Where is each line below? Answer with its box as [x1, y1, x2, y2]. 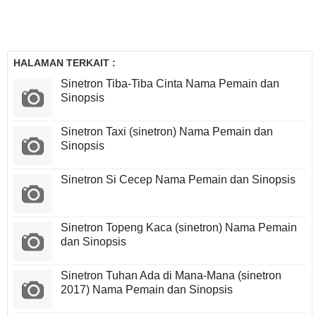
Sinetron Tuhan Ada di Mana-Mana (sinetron [61, 269, 281, 282]
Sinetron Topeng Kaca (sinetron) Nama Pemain [61, 221, 297, 234]
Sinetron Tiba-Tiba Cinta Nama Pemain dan [61, 78, 279, 90]
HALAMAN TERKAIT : [13, 57, 116, 69]
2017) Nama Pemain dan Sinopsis [61, 284, 233, 296]
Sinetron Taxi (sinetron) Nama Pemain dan [61, 126, 273, 138]
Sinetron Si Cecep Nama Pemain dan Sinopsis [61, 174, 296, 186]
